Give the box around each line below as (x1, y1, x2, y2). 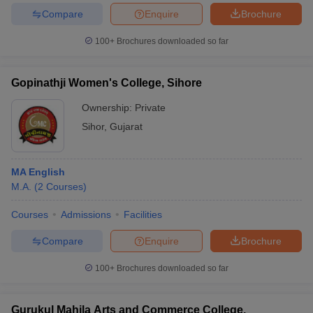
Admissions (61, 209, 111, 220)
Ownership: (82, 102, 135, 113)
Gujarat (110, 121, 143, 132)
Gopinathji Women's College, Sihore (11, 77, 202, 89)
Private (135, 102, 166, 113)
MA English (11, 166, 65, 177)
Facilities (124, 209, 162, 220)
